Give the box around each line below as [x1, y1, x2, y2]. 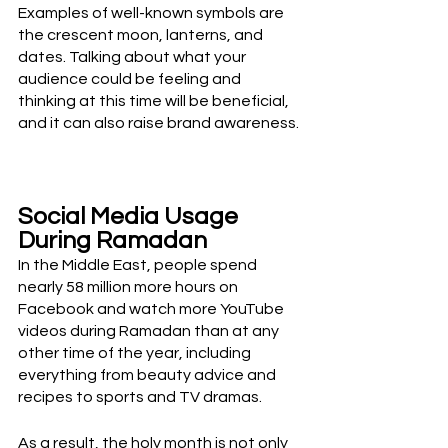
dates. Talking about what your [18, 49, 249, 66]
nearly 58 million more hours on [18, 279, 241, 296]
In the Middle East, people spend [18, 257, 260, 274]
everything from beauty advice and [18, 367, 279, 384]
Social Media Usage [18, 204, 243, 230]
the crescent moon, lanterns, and [18, 27, 266, 44]
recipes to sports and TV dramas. [18, 389, 265, 406]
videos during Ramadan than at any [18, 323, 282, 340]
